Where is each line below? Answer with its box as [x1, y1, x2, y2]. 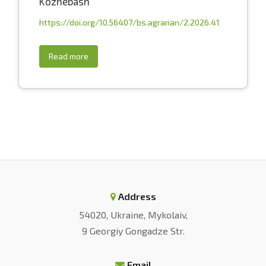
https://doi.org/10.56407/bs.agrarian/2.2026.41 [39, 17, 220, 27]
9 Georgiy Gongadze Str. [81, 225, 185, 236]
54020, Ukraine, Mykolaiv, [78, 209, 188, 220]
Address [118, 191, 156, 202]
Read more [49, 51, 88, 61]
